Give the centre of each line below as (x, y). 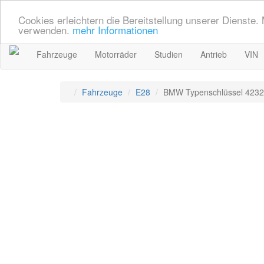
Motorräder (116, 54)
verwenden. (45, 29)
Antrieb (214, 54)
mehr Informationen (115, 29)
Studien (169, 54)
